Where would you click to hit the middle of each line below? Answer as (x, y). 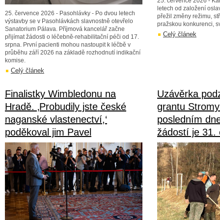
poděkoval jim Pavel (48, 132)
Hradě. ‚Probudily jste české (66, 107)
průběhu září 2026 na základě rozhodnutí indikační (73, 53)
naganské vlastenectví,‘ (56, 119)
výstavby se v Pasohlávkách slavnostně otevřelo (69, 21)
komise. (15, 60)
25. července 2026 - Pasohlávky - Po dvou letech (70, 13)
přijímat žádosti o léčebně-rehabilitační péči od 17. (72, 37)
